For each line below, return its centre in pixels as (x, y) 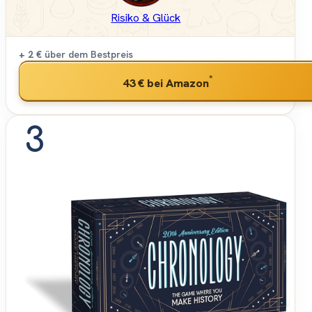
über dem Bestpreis (87, 55)
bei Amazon (177, 83)
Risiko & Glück (146, 18)
